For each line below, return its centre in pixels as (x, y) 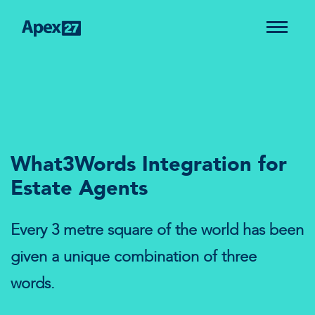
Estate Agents (79, 188)
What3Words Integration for (149, 164)
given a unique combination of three (134, 257)
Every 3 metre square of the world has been (157, 230)
